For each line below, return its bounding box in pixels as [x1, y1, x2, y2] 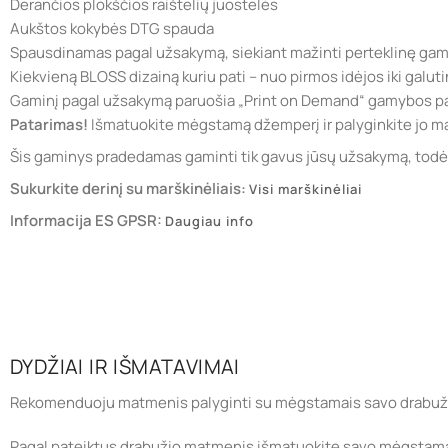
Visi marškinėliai [249, 179, 362, 198]
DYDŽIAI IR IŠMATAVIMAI [10, 352, 240, 380]
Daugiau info [165, 211, 254, 230]
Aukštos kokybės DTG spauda [10, 17, 214, 39]
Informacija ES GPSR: [10, 209, 165, 231]
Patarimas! [10, 113, 88, 135]
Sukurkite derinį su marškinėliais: [10, 177, 249, 199]
